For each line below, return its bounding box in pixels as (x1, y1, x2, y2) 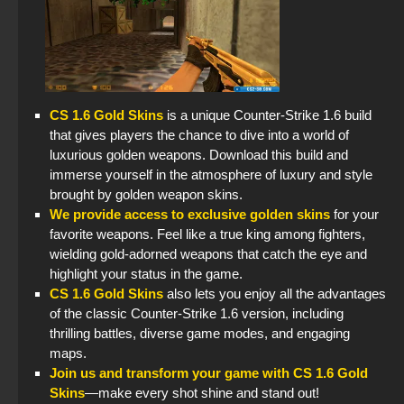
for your (330, 207, 379, 223)
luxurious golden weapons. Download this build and (50, 147, 348, 163)
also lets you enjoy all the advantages (163, 286, 386, 302)
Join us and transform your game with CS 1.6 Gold (50, 365, 368, 381)
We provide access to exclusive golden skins (50, 207, 330, 223)
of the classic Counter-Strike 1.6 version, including (50, 306, 344, 322)
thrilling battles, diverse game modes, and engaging (50, 326, 350, 342)
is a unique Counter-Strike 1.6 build (163, 107, 372, 124)
